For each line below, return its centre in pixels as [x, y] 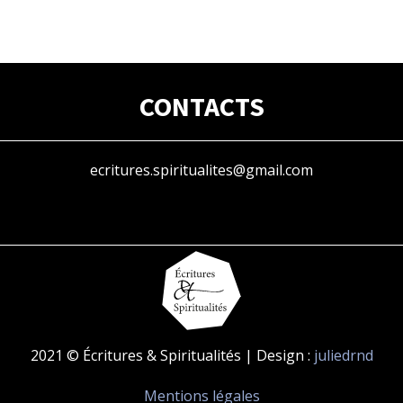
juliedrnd [343, 355]
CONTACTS [201, 106]
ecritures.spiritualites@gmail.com [201, 170]
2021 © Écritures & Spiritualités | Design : [172, 355]
